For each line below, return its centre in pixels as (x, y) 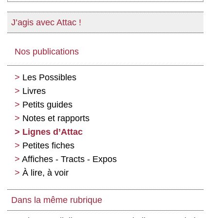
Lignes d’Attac (53, 132)
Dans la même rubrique (57, 200)
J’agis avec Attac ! (46, 23)
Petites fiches (48, 146)
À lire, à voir (45, 173)
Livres (34, 91)
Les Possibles (49, 78)
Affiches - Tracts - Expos (69, 159)
